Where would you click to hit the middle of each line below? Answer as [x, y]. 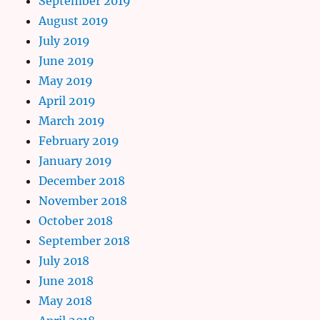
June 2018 [66, 280]
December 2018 [82, 180]
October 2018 [76, 220]
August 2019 [74, 20]
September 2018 [85, 240]
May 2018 [66, 300]
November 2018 [83, 200]
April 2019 [67, 100]
